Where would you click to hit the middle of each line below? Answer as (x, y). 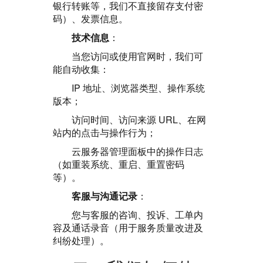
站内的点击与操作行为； (104, 132)
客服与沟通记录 (104, 196)
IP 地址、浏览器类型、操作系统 (138, 88)
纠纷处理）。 (81, 240)
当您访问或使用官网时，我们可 (137, 56)
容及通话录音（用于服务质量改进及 (128, 227)
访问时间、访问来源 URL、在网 (139, 119)
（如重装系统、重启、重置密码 (119, 164)
